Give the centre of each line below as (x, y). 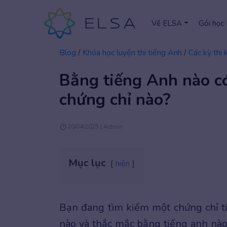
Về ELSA (166, 23)
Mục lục (87, 163)
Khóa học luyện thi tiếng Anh (132, 53)
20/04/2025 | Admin (95, 126)
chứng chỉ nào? (115, 100)
